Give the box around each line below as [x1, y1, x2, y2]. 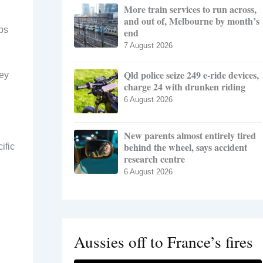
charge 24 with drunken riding [124, 80, 245, 94]
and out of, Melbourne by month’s [124, 14, 259, 28]
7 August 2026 [124, 41, 173, 50]
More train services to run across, [124, 2, 257, 16]
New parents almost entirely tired [124, 129, 256, 143]
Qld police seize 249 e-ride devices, [124, 68, 259, 82]
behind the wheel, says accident [124, 140, 247, 154]
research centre [124, 152, 185, 166]
